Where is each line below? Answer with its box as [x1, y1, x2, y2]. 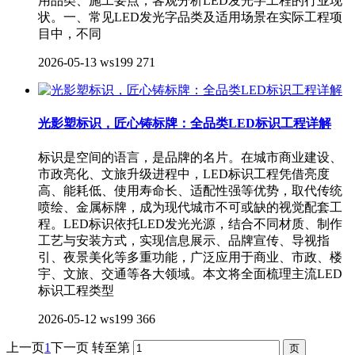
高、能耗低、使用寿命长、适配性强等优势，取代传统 [38, 183, 342, 197]
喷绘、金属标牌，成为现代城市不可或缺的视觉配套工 [38, 200, 342, 214]
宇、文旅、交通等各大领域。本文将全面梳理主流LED [38, 266, 342, 281]
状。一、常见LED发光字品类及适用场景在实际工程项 [38, 10, 342, 25]
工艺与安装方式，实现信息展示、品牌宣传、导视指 [38, 233, 330, 247]
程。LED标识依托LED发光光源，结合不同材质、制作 [38, 216, 342, 231]
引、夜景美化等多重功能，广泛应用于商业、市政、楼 [38, 250, 342, 264]
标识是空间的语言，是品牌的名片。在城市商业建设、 [38, 150, 342, 164]
